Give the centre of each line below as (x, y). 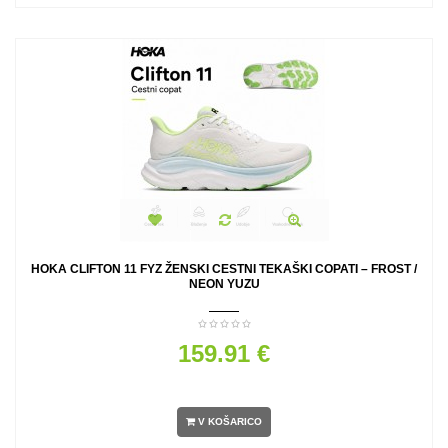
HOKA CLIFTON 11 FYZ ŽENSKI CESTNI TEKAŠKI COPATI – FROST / (224, 269)
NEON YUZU (224, 284)
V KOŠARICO (230, 422)
